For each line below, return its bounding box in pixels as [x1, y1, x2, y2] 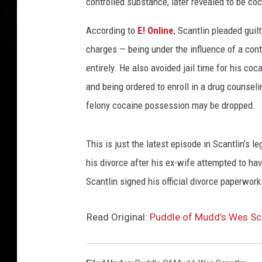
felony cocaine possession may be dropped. [86, 99, 256, 111]
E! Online [137, 25, 174, 36]
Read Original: [87, 211, 150, 223]
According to [86, 25, 137, 36]
